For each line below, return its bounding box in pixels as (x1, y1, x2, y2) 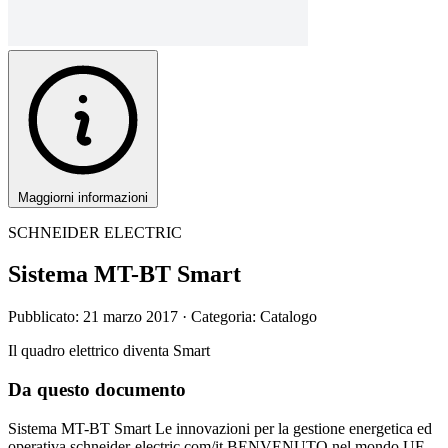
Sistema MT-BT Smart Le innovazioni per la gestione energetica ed (8, 419, 432, 437)
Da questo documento (8, 379, 186, 401)
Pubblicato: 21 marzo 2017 (8, 308, 182, 326)
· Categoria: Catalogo (182, 308, 317, 326)
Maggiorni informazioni (18, 189, 148, 205)
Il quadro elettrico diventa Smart (8, 342, 210, 360)
